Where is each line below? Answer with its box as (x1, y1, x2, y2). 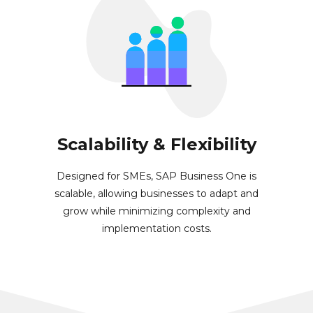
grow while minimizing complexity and (62, 205, 251, 218)
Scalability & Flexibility (57, 134, 256, 155)
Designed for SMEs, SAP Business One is (57, 170, 256, 183)
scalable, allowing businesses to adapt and (54, 187, 259, 201)
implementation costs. (101, 222, 212, 235)
